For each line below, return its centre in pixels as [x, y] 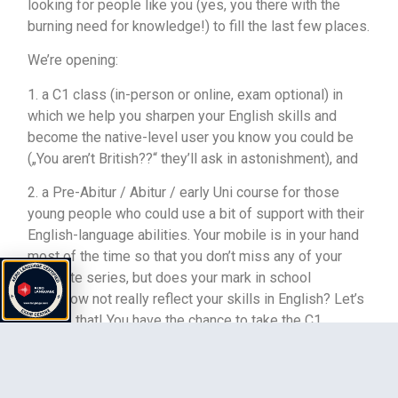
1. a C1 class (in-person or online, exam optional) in [186, 94]
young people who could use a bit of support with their [196, 214]
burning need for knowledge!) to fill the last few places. [199, 27]
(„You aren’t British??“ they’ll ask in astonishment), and [193, 158]
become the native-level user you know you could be [191, 137]
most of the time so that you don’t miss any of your [185, 257]
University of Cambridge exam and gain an [158, 342]
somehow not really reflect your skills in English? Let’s [196, 299]
